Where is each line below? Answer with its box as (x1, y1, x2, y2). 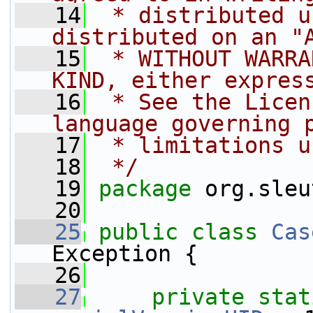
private (152, 284, 245, 310)
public (99, 219, 178, 245)
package (99, 176, 205, 201)
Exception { (52, 241, 198, 266)
